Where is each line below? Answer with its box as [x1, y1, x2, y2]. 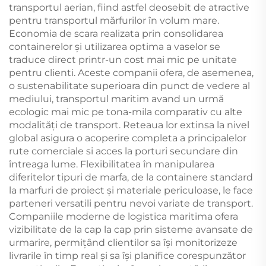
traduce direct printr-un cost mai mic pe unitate [9, 53, 237, 65]
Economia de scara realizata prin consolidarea [9, 27, 223, 39]
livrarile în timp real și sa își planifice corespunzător [9, 249, 246, 261]
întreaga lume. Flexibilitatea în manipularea [9, 158, 214, 170]
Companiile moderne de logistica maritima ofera [9, 210, 238, 222]
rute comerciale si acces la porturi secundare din [9, 145, 238, 157]
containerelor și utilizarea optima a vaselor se [9, 40, 220, 52]
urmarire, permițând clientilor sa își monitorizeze [9, 236, 237, 248]
